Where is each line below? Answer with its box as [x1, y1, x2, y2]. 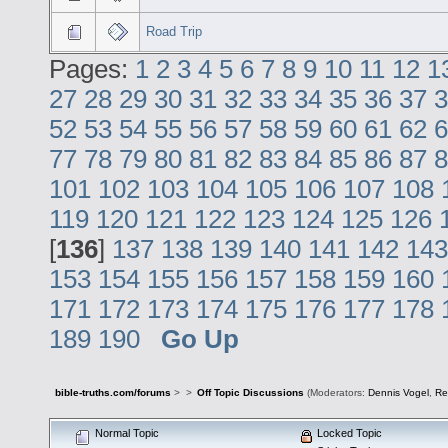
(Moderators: [303, 387, 368, 399]
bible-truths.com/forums [55, 387, 172, 399]
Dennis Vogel [367, 387, 429, 399]
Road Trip [146, 23, 203, 39]
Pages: [49, 54, 135, 83]
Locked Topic [313, 426, 382, 439]
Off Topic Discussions [196, 387, 304, 399]
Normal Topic [91, 426, 159, 439]
